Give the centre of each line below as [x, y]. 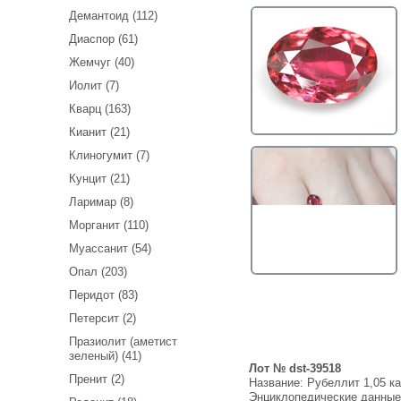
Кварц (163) [100, 109]
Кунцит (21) [99, 179]
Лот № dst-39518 [295, 368]
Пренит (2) [97, 380]
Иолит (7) [94, 86]
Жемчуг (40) [102, 63]
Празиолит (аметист [123, 342]
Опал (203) [98, 272]
